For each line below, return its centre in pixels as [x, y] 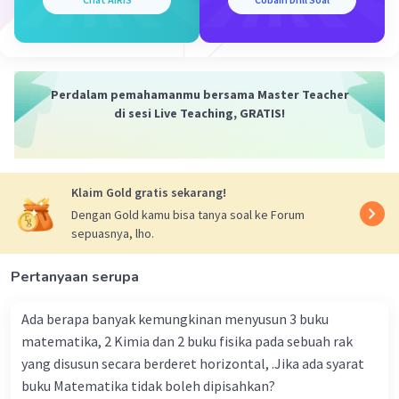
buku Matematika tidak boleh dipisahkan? [148, 386]
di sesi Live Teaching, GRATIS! [199, 114]
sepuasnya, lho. [113, 234]
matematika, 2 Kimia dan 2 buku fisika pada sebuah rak [187, 342]
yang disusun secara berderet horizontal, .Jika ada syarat [193, 364]
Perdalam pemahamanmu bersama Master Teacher [199, 95]
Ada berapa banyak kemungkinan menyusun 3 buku [175, 319]
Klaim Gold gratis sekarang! [149, 193]
